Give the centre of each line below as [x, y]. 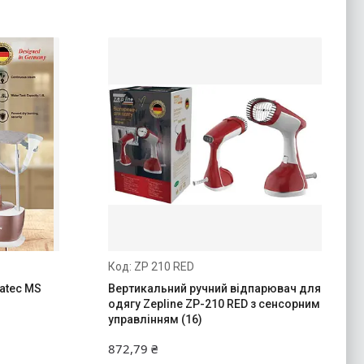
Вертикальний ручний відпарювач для [214, 289]
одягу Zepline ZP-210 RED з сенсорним [214, 304]
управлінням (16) [155, 320]
